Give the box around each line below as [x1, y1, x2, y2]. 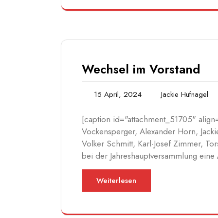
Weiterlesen [96, 175, 136, 186]
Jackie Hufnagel [161, 89, 208, 100]
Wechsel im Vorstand [82, 60, 200, 78]
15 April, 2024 [94, 89, 142, 100]
